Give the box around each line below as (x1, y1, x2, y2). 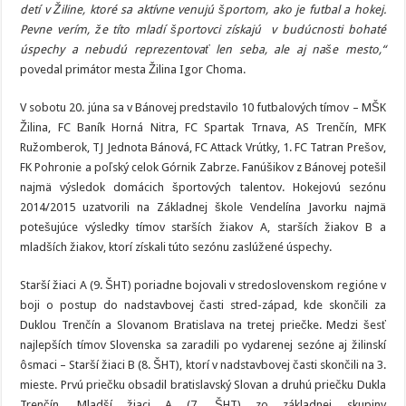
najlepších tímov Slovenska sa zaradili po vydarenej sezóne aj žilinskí (20, 338, 386, 353)
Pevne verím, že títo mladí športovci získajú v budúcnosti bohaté (20, 23, 386, 37)
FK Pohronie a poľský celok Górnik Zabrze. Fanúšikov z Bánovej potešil (20, 160, 386, 175)
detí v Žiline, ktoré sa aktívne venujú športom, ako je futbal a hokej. (20, 3, 386, 17)
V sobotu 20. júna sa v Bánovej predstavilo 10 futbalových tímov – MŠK (20, 101, 386, 115)
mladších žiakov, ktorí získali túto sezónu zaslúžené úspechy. (20, 240, 333, 255)
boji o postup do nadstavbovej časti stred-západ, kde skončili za (20, 298, 386, 313)
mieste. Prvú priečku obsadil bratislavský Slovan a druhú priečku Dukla (20, 378, 386, 392)
